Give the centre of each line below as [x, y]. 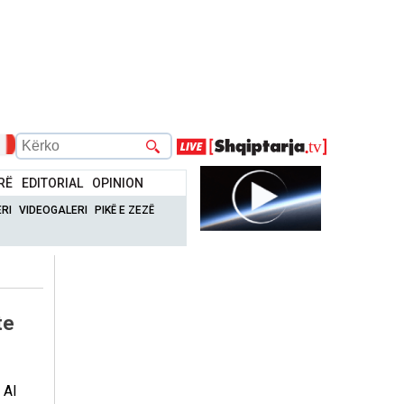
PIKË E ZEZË [125, 210]
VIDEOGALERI [54, 210]
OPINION [118, 183]
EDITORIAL [53, 183]
